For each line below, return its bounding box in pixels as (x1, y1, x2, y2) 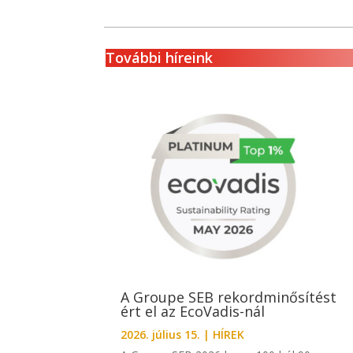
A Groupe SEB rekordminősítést (121, 288, 337, 307)
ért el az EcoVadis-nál (121, 302, 269, 321)
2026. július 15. (121, 327, 201, 343)
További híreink (106, 48, 214, 68)
